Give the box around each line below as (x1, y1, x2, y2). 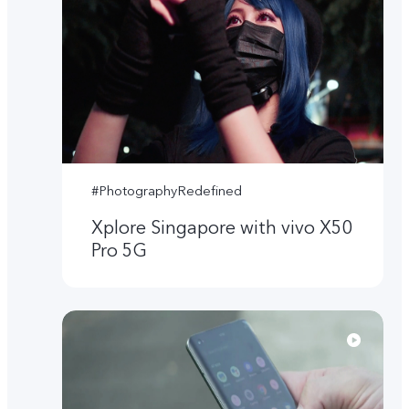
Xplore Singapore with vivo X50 (91, 215, 354, 241)
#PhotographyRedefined (91, 181, 243, 200)
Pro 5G (91, 238, 148, 264)
